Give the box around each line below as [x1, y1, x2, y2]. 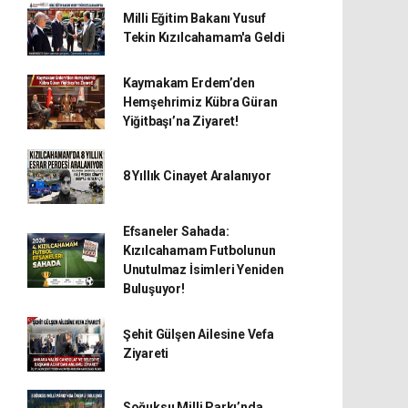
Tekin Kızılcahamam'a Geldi [122, 29, 285, 45]
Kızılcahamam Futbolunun [122, 242, 276, 258]
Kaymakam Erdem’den [122, 75, 255, 90]
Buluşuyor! [122, 280, 185, 296]
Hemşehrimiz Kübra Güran [122, 94, 278, 109]
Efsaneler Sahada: [122, 223, 229, 239]
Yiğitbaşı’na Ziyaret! [122, 113, 239, 128]
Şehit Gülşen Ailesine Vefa [122, 326, 274, 342]
